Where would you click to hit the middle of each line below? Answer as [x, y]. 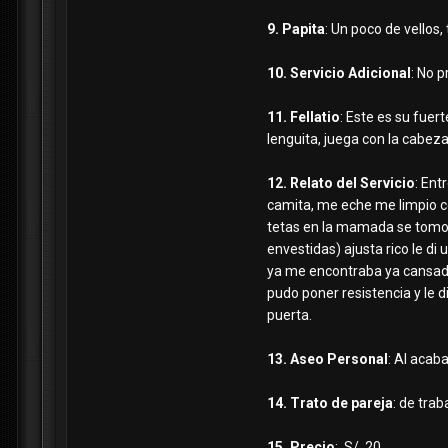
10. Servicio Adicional [339, 73]
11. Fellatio [303, 117]
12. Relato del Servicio [341, 183]
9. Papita [296, 29]
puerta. [289, 315]
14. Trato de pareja [330, 403]
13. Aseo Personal [327, 359]
